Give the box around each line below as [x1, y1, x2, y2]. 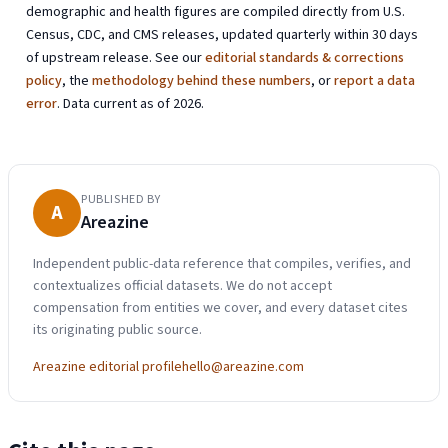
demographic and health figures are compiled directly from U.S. [26, 2, 406, 23]
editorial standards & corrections [205, 48, 405, 69]
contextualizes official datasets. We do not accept [33, 275, 332, 296]
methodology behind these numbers [92, 71, 312, 92]
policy [26, 71, 63, 92]
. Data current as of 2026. [57, 94, 205, 115]
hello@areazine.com [182, 356, 304, 377]
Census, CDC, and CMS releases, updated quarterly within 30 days [26, 25, 419, 46]
